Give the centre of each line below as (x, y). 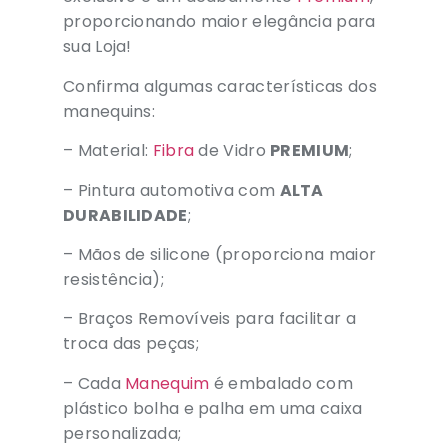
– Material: (108, 151)
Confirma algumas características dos (220, 86)
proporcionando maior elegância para (219, 22)
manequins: (109, 111)
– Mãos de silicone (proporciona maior (220, 254)
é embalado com (281, 383)
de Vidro (232, 151)
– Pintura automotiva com (171, 190)
